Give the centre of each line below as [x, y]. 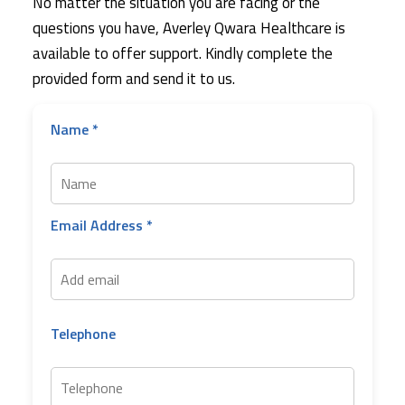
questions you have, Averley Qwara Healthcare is [189, 28]
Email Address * [102, 225]
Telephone [84, 333]
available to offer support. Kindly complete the [183, 53]
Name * [75, 130]
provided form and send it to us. [134, 78]
